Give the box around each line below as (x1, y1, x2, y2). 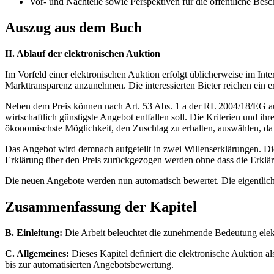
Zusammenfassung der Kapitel (5, 199, 197, 215)
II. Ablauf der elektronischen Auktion (5, 48, 160, 59)
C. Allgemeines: (5, 248, 69, 259)
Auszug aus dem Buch (5, 20, 142, 36)
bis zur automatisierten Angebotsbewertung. (5, 259, 174, 270)
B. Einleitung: (5, 227, 62, 238)
